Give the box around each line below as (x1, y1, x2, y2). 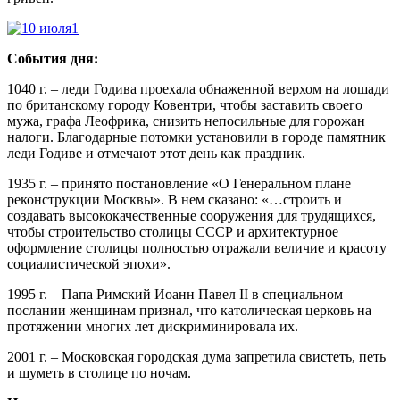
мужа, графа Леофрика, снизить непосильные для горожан (7, 112, 365, 129)
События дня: (7, 50, 98, 66)
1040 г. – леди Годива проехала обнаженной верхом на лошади (7, 80, 389, 96)
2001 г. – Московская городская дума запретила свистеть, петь (7, 348, 386, 364)
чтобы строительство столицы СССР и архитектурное (7, 223, 338, 239)
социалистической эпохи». (7, 255, 171, 271)
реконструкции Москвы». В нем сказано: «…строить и (7, 191, 342, 207)
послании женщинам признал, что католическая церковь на (7, 302, 371, 318)
